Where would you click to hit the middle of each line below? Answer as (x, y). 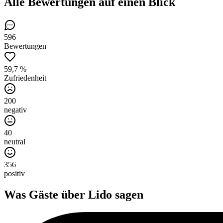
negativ (15, 110)
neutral (15, 142)
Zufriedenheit (25, 78)
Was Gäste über (46, 195)
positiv (14, 174)
